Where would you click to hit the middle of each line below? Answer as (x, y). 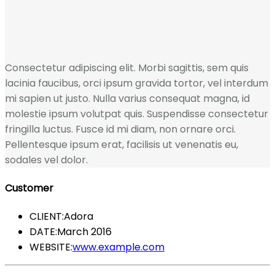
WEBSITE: (51, 247)
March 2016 (84, 232)
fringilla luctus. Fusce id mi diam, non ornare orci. (120, 129)
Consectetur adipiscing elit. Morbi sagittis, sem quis (127, 68)
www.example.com (118, 247)
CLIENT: (47, 217)
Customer (29, 188)
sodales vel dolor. (46, 160)
